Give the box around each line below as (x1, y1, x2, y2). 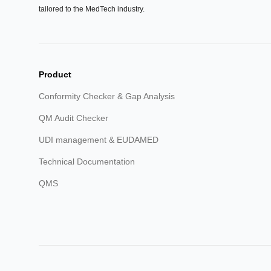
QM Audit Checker (39, 113, 108, 123)
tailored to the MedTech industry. (39, 5, 145, 13)
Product (39, 70, 71, 79)
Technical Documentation (39, 157, 135, 166)
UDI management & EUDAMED (39, 135, 158, 145)
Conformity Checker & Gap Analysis (39, 91, 175, 101)
